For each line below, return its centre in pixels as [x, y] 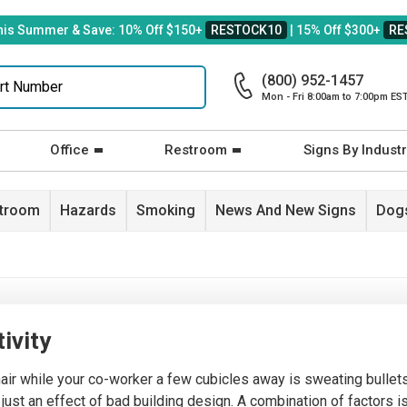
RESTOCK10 [246, 30]
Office [69, 150]
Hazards [88, 210]
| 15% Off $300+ [335, 30]
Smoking [166, 210]
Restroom [196, 150]
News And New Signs [286, 210]
